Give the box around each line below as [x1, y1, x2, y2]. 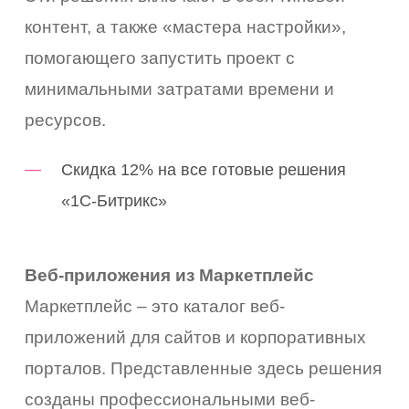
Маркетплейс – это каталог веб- [25, 296, 286, 316]
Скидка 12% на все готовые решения [61, 160, 347, 179]
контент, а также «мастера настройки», [25, 16, 347, 37]
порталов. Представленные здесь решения [25, 358, 383, 378]
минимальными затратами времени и [25, 79, 335, 99]
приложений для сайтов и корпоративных [25, 327, 367, 347]
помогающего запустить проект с [25, 47, 296, 68]
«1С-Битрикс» [61, 191, 168, 210]
